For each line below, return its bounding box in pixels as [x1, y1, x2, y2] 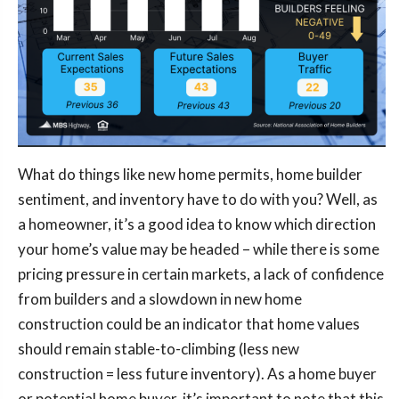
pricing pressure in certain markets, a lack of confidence [18, 264, 384, 283]
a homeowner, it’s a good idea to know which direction [18, 214, 376, 233]
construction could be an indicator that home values [18, 313, 360, 333]
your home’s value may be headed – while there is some [18, 239, 379, 258]
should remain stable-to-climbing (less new [18, 338, 299, 358]
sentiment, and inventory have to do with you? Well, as [18, 189, 378, 208]
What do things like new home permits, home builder [18, 164, 362, 183]
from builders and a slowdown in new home [18, 289, 302, 308]
